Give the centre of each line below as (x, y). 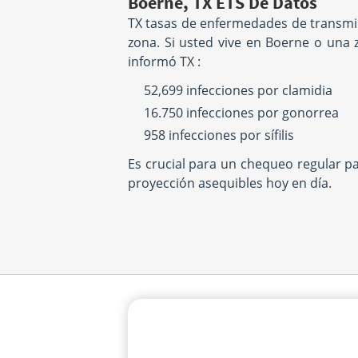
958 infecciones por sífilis (219, 135)
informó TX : (164, 62)
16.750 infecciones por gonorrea (241, 113)
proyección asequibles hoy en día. (230, 183)
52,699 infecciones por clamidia (238, 90)
